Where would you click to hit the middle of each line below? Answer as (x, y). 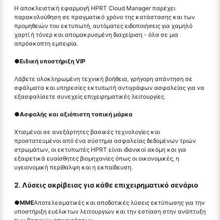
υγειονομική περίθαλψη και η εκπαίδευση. (73, 167)
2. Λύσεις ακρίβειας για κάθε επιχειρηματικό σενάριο (106, 185)
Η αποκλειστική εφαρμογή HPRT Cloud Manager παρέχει (95, 8)
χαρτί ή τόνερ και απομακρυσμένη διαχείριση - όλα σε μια (96, 35)
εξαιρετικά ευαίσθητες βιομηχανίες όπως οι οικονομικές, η (97, 159)
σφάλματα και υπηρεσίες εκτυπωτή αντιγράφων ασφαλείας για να (109, 88)
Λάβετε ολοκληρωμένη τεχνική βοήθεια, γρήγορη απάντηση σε (103, 79)
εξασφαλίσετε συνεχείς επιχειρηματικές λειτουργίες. (90, 97)
